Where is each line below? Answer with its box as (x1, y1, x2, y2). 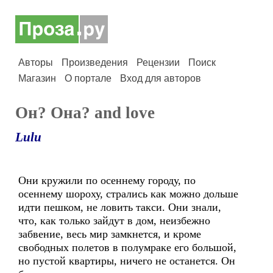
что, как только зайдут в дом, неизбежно (18, 214, 210, 227)
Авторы (18, 57, 53, 68)
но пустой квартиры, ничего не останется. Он (18, 255, 235, 267)
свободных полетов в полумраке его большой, (18, 241, 236, 253)
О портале (65, 73, 112, 83)
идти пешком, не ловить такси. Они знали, (18, 201, 221, 213)
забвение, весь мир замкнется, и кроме (18, 228, 201, 240)
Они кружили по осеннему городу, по (18, 174, 196, 186)
